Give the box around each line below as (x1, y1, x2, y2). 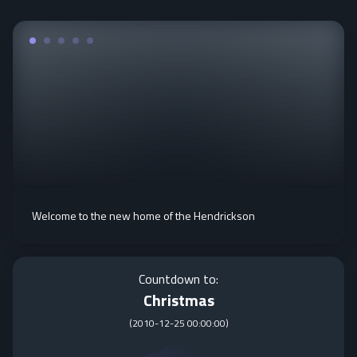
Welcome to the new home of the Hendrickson (32, 207, 255, 224)
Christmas (143, 288, 214, 312)
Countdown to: (139, 269, 218, 288)
